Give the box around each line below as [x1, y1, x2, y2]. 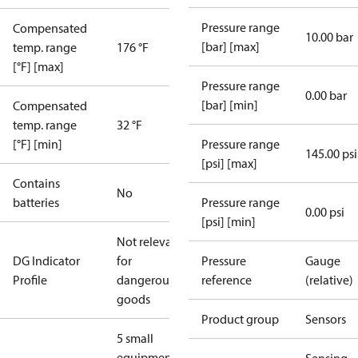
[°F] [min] [13, 136, 62, 152]
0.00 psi [305, 204, 344, 220]
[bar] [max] [201, 38, 260, 54]
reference [201, 272, 252, 288]
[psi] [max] [201, 155, 257, 171]
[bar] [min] [201, 97, 258, 113]
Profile [13, 272, 47, 288]
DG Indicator [13, 253, 80, 268]
